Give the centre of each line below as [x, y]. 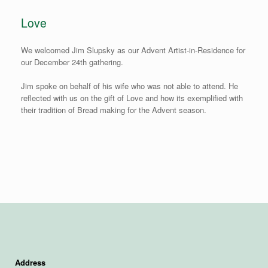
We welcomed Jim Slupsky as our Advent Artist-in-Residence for [133, 50]
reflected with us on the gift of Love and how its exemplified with [132, 98]
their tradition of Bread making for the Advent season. [114, 109]
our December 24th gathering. [72, 62]
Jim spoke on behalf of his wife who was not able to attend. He [130, 86]
